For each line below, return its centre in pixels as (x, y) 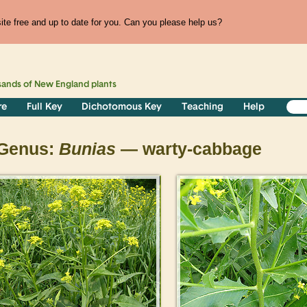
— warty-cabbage (189, 149)
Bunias (87, 149)
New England (62, 85)
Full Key (44, 108)
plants (103, 85)
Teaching (203, 108)
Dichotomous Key (122, 108)
